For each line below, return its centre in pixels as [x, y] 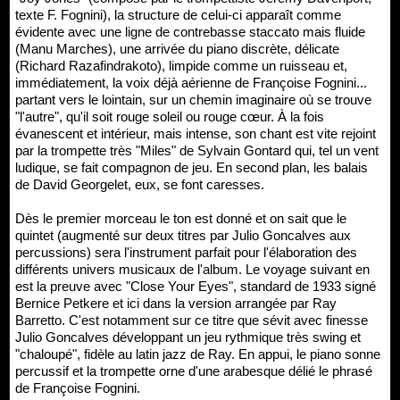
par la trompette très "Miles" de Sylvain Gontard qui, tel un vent [197, 150]
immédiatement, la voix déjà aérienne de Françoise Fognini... [191, 83]
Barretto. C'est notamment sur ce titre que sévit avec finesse [192, 320]
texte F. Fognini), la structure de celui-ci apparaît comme [178, 15]
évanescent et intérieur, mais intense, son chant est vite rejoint [196, 133]
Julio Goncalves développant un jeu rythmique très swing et [188, 337]
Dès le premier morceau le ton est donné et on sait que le [181, 218]
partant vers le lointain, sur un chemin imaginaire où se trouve [193, 100]
